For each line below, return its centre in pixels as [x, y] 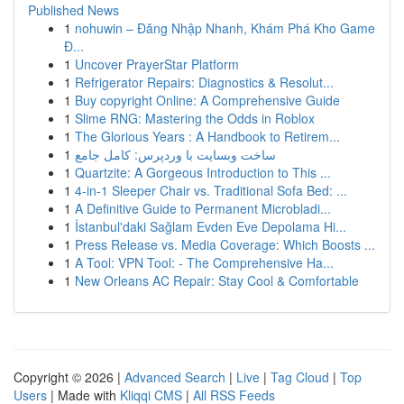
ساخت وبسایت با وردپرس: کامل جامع [175, 154]
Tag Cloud [300, 377]
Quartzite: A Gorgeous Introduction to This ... [203, 172]
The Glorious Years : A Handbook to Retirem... [207, 136]
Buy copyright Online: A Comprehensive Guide [207, 100]
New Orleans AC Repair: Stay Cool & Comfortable [217, 280]
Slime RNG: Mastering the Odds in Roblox [195, 118]
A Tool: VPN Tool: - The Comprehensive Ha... [204, 262]
